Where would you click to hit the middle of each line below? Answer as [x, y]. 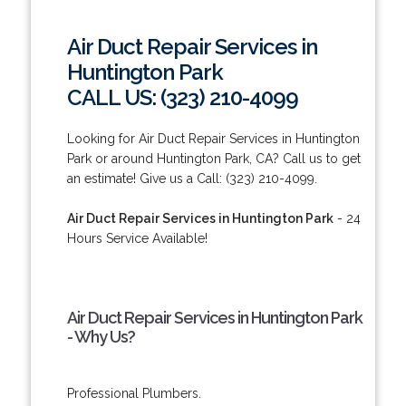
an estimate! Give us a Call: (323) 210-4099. [192, 178]
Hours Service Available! [137, 238]
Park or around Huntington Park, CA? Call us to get [213, 158]
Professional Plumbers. [134, 393]
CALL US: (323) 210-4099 [182, 97]
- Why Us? [101, 336]
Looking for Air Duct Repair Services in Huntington [213, 138]
